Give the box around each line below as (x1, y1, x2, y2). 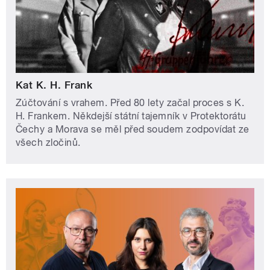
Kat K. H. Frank (16, 78, 93, 91)
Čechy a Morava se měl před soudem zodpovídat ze (16, 123, 250, 135)
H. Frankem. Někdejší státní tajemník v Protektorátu (16, 110, 246, 122)
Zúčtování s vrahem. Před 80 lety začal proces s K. (16, 96, 245, 108)
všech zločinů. (16, 136, 81, 148)
